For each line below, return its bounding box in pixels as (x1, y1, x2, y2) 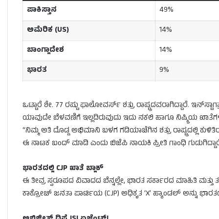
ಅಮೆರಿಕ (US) (26, 24, 69, 37)
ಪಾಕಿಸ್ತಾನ (26, 4, 57, 17)
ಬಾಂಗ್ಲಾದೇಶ (26, 44, 64, 57)
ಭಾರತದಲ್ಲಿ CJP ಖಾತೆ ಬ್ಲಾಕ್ (22, 162, 104, 175)
